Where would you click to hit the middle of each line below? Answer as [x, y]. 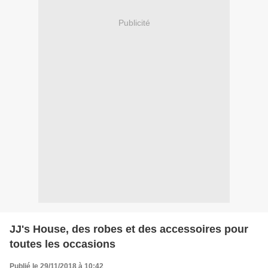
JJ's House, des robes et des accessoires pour [129, 229]
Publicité [134, 23]
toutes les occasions [63, 244]
